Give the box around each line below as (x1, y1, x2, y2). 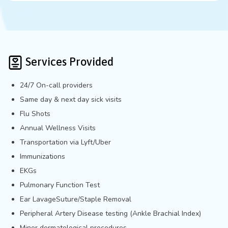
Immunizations (20, 152, 65, 162)
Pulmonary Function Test (20, 180, 100, 190)
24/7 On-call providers (20, 80, 93, 91)
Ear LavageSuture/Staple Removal (20, 194, 131, 205)
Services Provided (23, 55, 113, 69)
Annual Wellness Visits (20, 123, 96, 133)
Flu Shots (20, 109, 50, 119)
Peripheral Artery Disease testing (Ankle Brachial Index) (20, 209, 201, 219)
